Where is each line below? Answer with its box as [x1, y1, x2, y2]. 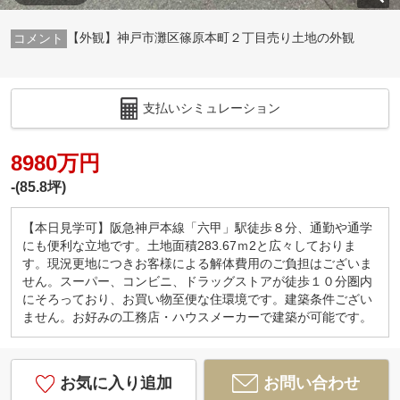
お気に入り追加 [59, 374, 172, 393]
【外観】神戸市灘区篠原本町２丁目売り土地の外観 [66, 29, 354, 45]
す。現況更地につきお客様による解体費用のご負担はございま [21, 256, 372, 271]
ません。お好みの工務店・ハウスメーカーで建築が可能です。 [21, 310, 372, 325]
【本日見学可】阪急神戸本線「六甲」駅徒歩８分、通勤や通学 [21, 221, 372, 236]
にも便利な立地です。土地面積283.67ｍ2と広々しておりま [21, 238, 356, 254]
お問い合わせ [263, 374, 361, 393]
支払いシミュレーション [142, 100, 280, 115]
